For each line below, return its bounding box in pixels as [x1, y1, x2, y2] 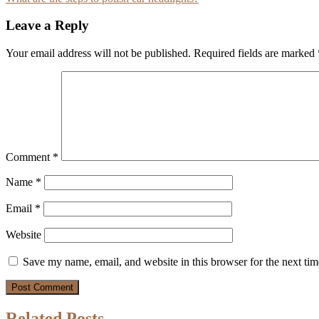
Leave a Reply [6, 18, 89, 33]
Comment [6, 151, 53, 163]
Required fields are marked [194, 47, 318, 59]
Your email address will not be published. [6, 47, 191, 59]
